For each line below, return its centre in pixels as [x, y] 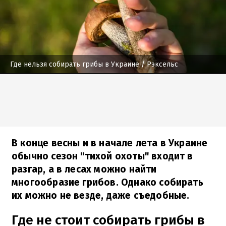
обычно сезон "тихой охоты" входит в [102, 156]
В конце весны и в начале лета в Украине [110, 143]
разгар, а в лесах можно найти [84, 169]
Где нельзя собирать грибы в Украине [75, 64]
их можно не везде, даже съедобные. [101, 195]
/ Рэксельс [159, 64]
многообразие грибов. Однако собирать [107, 182]
